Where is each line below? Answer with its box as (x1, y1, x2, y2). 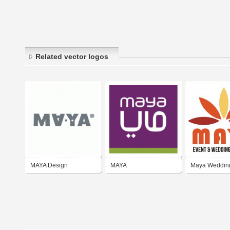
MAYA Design (30, 162, 68, 169)
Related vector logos (35, 52, 108, 61)
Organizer (190, 177, 218, 184)
